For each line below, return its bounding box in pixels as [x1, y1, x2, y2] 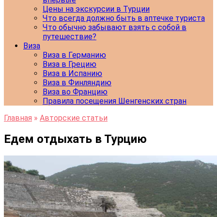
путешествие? [43, 32, 96, 41]
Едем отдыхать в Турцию [4, 132, 147, 146]
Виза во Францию [43, 87, 108, 96]
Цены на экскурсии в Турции [43, 4, 150, 14]
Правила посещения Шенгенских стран [43, 96, 186, 106]
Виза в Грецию [43, 60, 96, 69]
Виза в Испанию [43, 69, 102, 78]
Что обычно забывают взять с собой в [43, 23, 186, 32]
